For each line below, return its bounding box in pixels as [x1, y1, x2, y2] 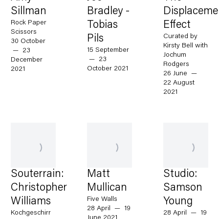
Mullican [87, 183, 128, 194]
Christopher [11, 183, 67, 194]
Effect [163, 20, 191, 31]
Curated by [163, 33, 198, 41]
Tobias [87, 20, 118, 31]
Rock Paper [11, 20, 47, 27]
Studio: [163, 169, 197, 180]
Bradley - [87, 6, 130, 18]
